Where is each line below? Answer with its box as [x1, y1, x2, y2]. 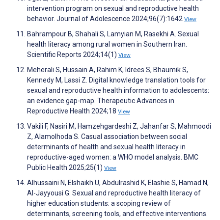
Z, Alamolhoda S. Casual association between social [27, 133, 187, 141]
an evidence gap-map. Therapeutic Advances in [27, 97, 174, 105]
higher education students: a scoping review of [27, 199, 171, 208]
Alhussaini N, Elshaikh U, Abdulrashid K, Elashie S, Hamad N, [27, 179, 209, 187]
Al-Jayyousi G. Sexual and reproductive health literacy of [27, 189, 201, 197]
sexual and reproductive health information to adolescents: [27, 86, 209, 95]
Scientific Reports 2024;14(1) [27, 51, 118, 59]
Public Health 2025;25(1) [27, 164, 104, 172]
